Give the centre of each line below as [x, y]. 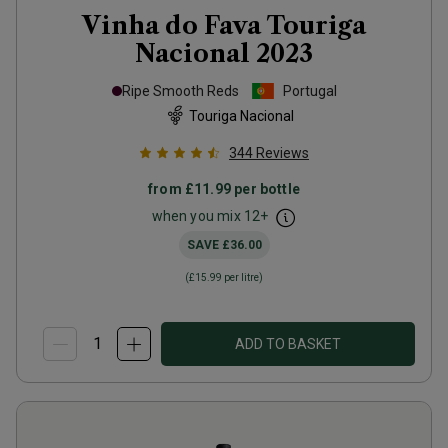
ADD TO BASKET [288, 344]
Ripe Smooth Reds [180, 91]
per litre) [242, 277]
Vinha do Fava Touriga [224, 25]
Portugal [309, 91]
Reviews [282, 153]
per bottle [265, 189]
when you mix [197, 216]
